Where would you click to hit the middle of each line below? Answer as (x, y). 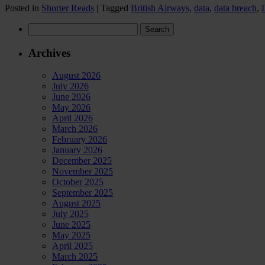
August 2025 (76, 203)
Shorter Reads (68, 8)
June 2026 (71, 97)
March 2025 (75, 257)
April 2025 (72, 246)
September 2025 (83, 193)
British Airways (160, 8)
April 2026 (72, 118)
